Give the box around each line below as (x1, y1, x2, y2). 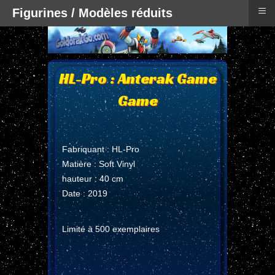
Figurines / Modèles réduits (12, 6, 172, 20)
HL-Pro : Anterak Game (58, 69, 217, 88)
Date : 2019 (62, 188, 107, 198)
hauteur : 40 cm (62, 173, 123, 184)
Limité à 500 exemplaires (62, 223, 160, 234)
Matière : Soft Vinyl (62, 158, 135, 169)
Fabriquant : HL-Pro (62, 144, 139, 154)
